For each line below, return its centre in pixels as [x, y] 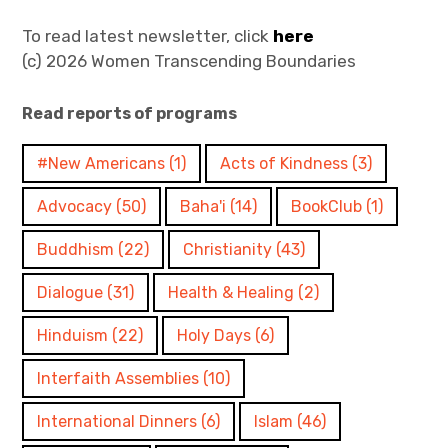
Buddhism [76, 250]
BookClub [327, 207]
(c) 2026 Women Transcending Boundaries [189, 61]
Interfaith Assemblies [118, 379]
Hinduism [73, 336]
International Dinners [117, 422]
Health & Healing [231, 293]
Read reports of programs [130, 114]
